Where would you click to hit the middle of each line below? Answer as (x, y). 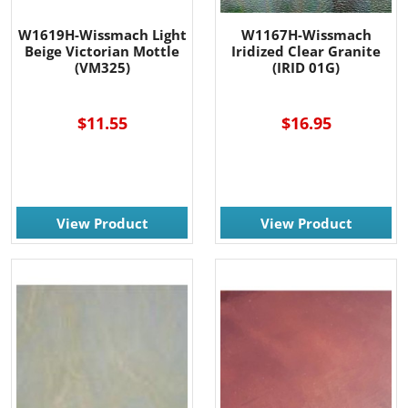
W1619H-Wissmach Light (102, 35)
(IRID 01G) (306, 68)
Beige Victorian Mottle (102, 51)
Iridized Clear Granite (306, 51)
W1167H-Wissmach (306, 35)
